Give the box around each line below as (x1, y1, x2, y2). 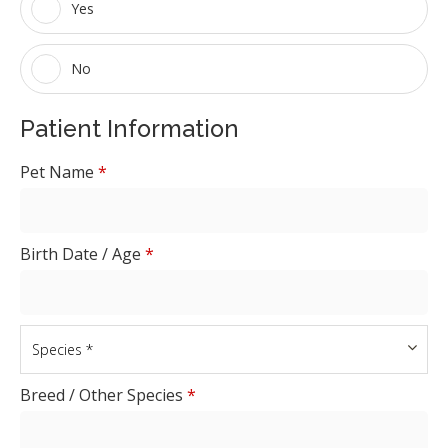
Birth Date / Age (20, 242, 145, 265)
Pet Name (20, 160, 98, 183)
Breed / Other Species (20, 383, 187, 406)
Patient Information (20, 114, 239, 143)
